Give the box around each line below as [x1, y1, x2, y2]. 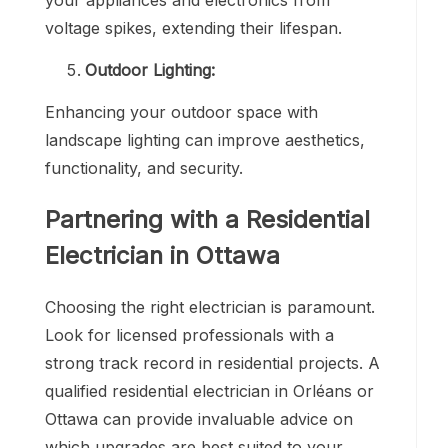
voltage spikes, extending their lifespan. [45, 17, 342, 38]
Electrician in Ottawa [45, 240, 280, 270]
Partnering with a [45, 204, 246, 234]
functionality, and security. [45, 157, 243, 178]
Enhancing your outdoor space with [45, 101, 318, 122]
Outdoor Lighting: [85, 59, 220, 80]
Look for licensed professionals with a [45, 325, 334, 346]
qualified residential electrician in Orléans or [45, 381, 374, 402]
